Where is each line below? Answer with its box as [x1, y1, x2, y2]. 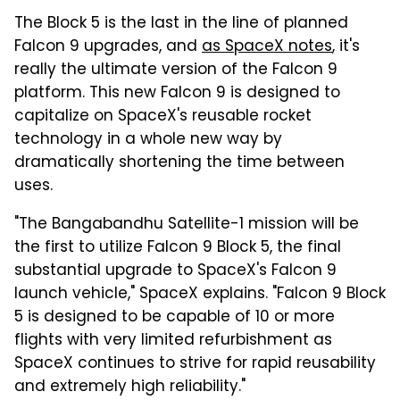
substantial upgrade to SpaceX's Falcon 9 [14, 259, 337, 285]
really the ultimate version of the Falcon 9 [14, 58, 337, 84]
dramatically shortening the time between [14, 151, 345, 177]
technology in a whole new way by [14, 128, 282, 154]
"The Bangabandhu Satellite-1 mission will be [14, 212, 359, 238]
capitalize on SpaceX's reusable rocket [14, 104, 312, 130]
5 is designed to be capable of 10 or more [14, 305, 335, 331]
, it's [332, 35, 360, 61]
